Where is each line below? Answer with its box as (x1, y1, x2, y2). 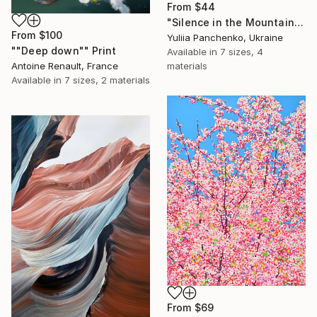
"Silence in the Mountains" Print (294, 16, 304, 28)
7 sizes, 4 (220, 45, 263, 57)
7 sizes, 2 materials (64, 74, 150, 86)
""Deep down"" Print (11, 44, 117, 57)
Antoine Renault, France (11, 59, 118, 71)
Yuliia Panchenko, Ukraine (167, 31, 283, 43)
